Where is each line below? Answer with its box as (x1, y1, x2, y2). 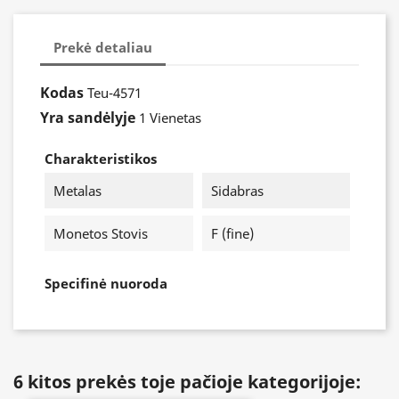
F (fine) (210, 224, 254, 242)
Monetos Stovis (53, 224, 148, 242)
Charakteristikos (45, 149, 157, 167)
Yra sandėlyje (40, 107, 135, 127)
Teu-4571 (87, 83, 142, 102)
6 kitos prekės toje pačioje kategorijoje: (13, 369, 361, 394)
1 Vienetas (139, 108, 201, 126)
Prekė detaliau (53, 38, 152, 57)
